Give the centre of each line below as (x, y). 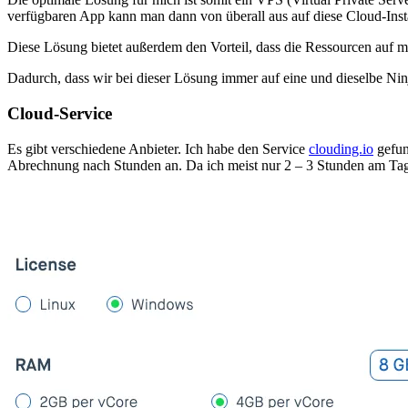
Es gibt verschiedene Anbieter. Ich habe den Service (158, 148)
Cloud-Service (60, 113)
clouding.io (341, 148)
